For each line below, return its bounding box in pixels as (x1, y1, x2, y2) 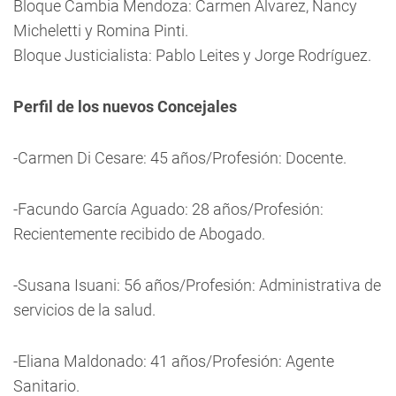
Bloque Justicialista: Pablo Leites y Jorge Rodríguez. (13, 46, 371, 65)
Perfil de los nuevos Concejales (13, 97, 237, 116)
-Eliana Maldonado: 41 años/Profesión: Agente (13, 352, 334, 370)
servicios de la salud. (13, 301, 156, 319)
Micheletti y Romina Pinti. (13, 21, 188, 40)
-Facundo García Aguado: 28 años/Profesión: (13, 200, 324, 218)
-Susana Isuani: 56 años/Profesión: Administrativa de (13, 276, 381, 294)
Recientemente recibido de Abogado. (13, 225, 265, 243)
